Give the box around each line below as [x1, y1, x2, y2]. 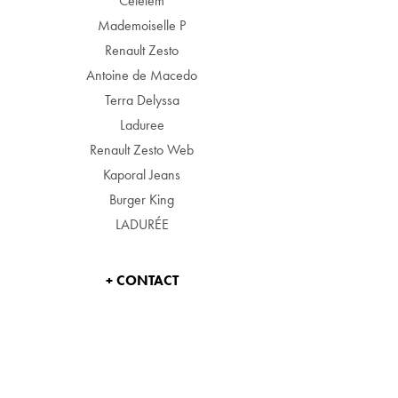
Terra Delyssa [104, 92, 179, 108]
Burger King [109, 191, 175, 208]
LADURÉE [115, 216, 169, 233]
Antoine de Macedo [86, 67, 198, 84]
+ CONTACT [105, 272, 179, 289]
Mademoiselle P [98, 17, 187, 34]
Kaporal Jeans [103, 166, 181, 183]
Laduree [119, 116, 164, 133]
